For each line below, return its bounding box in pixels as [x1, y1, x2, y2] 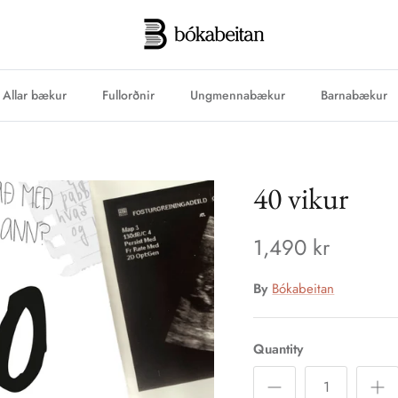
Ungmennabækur [189, 86, 285, 104]
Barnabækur [320, 86, 387, 104]
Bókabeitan [272, 278, 335, 298]
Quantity [253, 338, 304, 359]
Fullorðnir [101, 86, 155, 104]
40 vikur [253, 178, 349, 218]
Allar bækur [2, 86, 67, 104]
